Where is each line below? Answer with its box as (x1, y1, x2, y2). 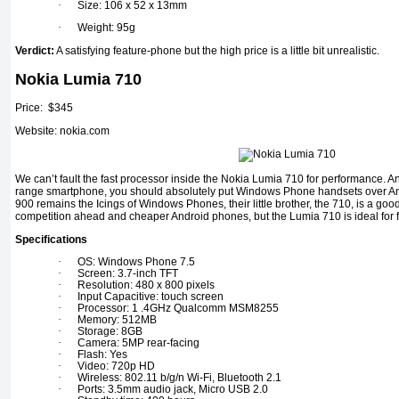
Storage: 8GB (77, 325, 142, 338)
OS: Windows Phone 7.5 (77, 256, 195, 269)
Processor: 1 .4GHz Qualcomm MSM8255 (77, 302, 279, 315)
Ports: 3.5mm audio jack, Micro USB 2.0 (77, 383, 268, 396)
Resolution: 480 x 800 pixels (77, 279, 215, 292)
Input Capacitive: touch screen (77, 290, 224, 304)
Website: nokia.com (15, 125, 110, 138)
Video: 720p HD (77, 360, 155, 373)
